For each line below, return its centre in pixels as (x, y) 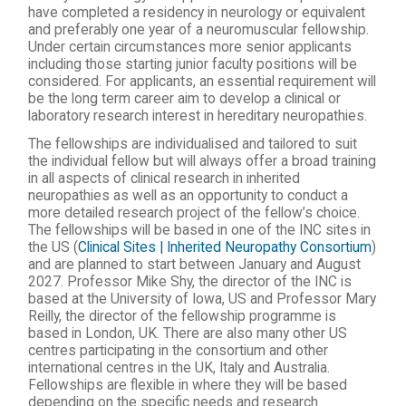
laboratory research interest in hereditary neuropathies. (200, 116)
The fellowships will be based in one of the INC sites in (200, 230)
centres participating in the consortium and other (179, 351)
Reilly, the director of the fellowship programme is (183, 316)
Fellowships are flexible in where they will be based (188, 385)
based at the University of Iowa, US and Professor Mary (203, 299)
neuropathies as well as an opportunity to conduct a (188, 196)
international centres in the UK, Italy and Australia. (179, 368)
